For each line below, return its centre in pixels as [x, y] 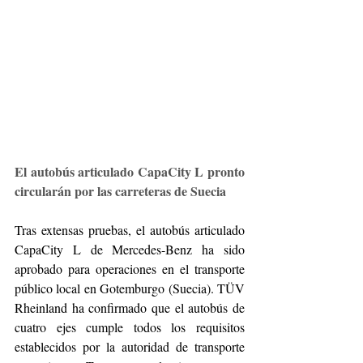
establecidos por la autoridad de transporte [130, 346]
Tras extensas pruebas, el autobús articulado [130, 229]
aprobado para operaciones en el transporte [130, 268]
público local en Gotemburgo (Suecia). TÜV [130, 288]
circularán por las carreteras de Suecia [120, 190]
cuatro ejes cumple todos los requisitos [130, 327]
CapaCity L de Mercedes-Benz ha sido [130, 249]
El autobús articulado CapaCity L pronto [130, 171]
